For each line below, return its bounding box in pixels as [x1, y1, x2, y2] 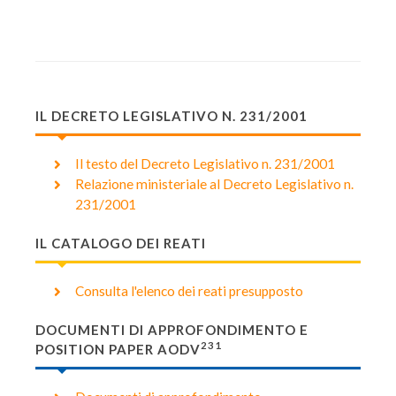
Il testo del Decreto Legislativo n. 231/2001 [74, 156, 335, 171]
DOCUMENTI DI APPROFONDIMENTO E [35, 322, 308, 338]
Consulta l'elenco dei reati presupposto [74, 283, 303, 299]
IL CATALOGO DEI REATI [35, 235, 206, 251]
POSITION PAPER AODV [35, 341, 201, 357]
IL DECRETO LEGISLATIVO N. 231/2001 [35, 108, 308, 124]
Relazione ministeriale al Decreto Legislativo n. [74, 176, 354, 192]
